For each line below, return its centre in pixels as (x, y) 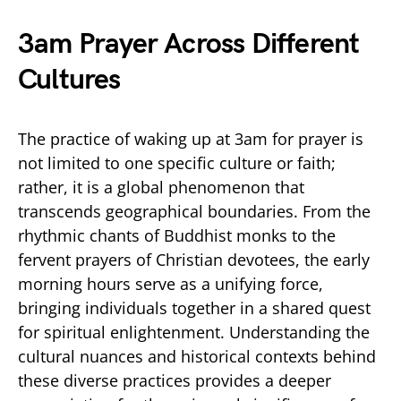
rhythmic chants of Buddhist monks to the (177, 235)
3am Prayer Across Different (189, 44)
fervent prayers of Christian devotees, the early (194, 259)
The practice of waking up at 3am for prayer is (191, 138)
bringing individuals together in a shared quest (194, 307)
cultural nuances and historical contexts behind (197, 356)
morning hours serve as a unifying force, (171, 283)
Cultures (69, 80)
